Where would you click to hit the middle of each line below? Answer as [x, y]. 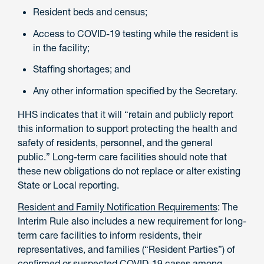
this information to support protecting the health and [127, 129]
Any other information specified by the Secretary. [135, 91]
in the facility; [61, 47]
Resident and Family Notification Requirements [118, 207]
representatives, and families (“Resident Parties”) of [126, 249]
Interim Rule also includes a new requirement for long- [132, 221]
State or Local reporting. [68, 185]
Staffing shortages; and [82, 69]
